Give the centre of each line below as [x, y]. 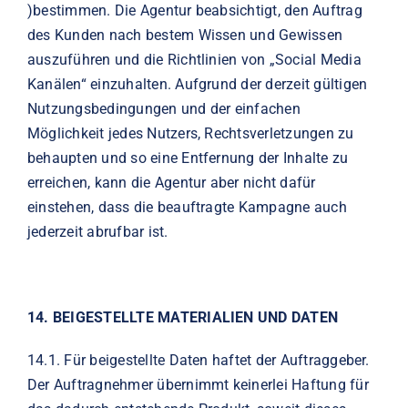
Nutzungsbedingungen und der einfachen [163, 108]
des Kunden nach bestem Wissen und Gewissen [185, 35]
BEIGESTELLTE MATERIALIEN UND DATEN [195, 317]
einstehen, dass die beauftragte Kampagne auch [187, 207]
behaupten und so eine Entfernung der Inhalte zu [188, 158]
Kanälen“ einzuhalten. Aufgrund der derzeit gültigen [197, 84]
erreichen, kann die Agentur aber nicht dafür [171, 182]
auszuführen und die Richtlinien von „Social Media [194, 59]
